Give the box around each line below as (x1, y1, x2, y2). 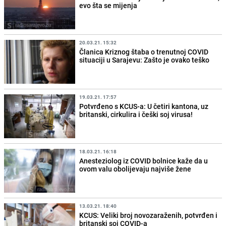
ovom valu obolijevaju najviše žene (79, 164, 192, 174)
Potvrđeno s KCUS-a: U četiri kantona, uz (79, 101, 209, 111)
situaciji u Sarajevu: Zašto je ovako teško (79, 54, 210, 65)
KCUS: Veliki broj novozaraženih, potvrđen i (79, 210, 218, 220)
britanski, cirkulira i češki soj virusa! (79, 109, 193, 120)
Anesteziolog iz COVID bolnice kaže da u (79, 156, 208, 166)
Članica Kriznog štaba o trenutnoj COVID (79, 46, 209, 56)
